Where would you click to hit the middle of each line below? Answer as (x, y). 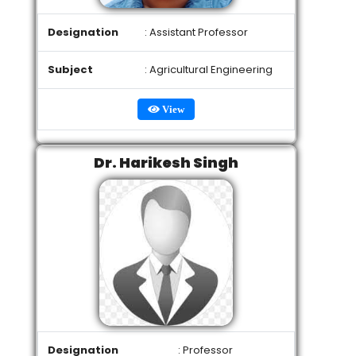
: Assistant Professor (196, 32)
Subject (70, 70)
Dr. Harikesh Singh (166, 163)
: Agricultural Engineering (209, 70)
